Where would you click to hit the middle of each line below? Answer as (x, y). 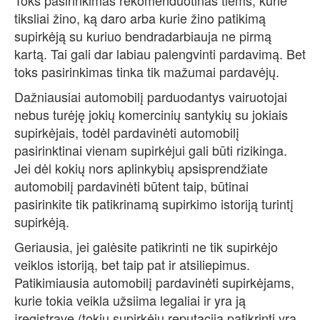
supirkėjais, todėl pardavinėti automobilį (127, 132)
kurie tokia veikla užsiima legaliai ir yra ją (130, 300)
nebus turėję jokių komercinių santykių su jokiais (151, 115)
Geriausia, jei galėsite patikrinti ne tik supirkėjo (146, 247)
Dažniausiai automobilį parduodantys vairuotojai (151, 97)
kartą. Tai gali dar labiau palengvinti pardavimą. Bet (160, 54)
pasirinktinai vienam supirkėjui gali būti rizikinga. (151, 150)
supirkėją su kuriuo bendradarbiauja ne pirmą (143, 36)
